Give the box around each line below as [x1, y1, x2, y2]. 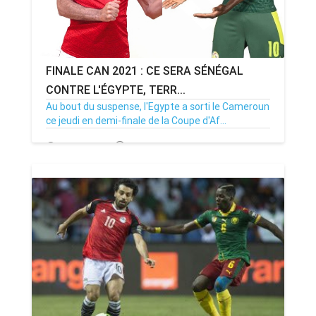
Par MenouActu [128, 140, 197, 154]
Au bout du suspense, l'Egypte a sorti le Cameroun [46, 100, 269, 113]
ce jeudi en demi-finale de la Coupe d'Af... [46, 114, 226, 127]
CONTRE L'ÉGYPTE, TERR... [46, 83, 186, 97]
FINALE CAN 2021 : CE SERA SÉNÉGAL [46, 63, 243, 78]
